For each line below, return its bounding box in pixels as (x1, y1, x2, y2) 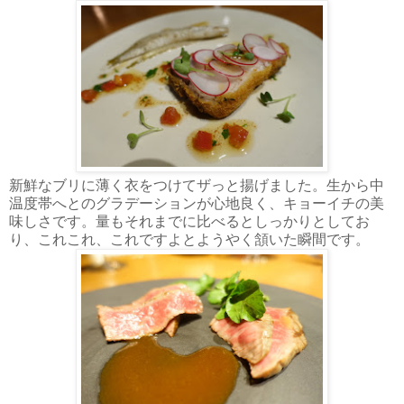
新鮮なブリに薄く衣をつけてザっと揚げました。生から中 (9, 177, 384, 193)
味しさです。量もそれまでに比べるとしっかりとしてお (9, 213, 370, 229)
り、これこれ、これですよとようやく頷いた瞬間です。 (9, 231, 370, 247)
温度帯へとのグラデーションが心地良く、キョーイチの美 (9, 195, 384, 211)
